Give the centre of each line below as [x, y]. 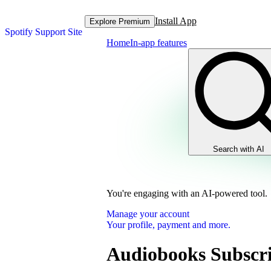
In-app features [158, 43]
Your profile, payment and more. [168, 225]
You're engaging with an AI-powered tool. [187, 193]
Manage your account [148, 214]
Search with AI [239, 149]
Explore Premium [119, 21]
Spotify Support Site [44, 32]
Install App [175, 21]
